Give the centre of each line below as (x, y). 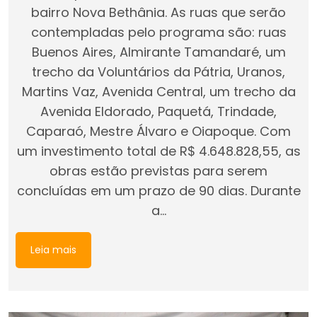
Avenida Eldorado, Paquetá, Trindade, (158, 111)
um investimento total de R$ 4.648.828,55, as (158, 151)
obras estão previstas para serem (158, 171)
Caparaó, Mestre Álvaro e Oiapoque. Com (158, 131)
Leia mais (53, 249)
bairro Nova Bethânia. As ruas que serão (158, 12)
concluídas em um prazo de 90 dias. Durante (158, 190)
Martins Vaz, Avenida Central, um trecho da (158, 91)
